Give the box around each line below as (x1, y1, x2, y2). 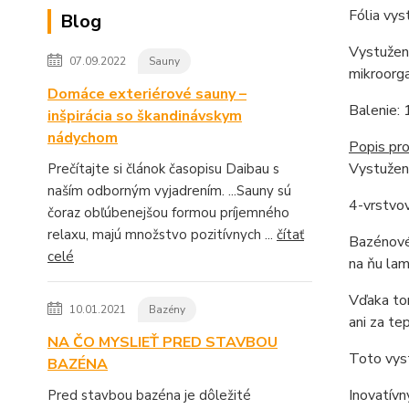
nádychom (47, 127, 118, 148)
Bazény (149, 301, 185, 317)
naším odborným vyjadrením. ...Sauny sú (47, 181, 291, 200)
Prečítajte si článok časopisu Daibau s (47, 159, 279, 178)
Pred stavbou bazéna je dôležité (47, 385, 251, 404)
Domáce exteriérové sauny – (47, 83, 246, 104)
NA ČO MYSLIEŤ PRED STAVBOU (47, 331, 278, 352)
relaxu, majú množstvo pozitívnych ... (47, 225, 277, 244)
